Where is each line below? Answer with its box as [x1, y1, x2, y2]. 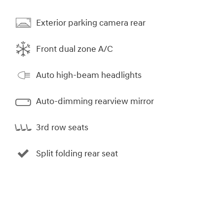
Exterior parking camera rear [36, 17, 146, 29]
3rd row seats [36, 121, 88, 133]
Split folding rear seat [36, 147, 118, 159]
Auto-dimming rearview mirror [36, 95, 154, 107]
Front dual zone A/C [36, 43, 113, 55]
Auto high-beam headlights [36, 69, 142, 81]
